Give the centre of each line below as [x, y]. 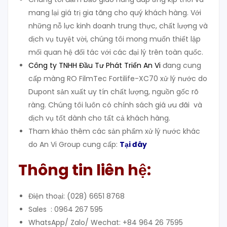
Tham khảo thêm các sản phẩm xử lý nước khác [114, 131]
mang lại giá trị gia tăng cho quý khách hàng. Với [115, 13]
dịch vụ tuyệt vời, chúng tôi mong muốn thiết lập [115, 39]
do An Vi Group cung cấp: [73, 145]
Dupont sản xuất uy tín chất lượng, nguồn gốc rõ [113, 92]
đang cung [181, 66]
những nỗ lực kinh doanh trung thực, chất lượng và [118, 26]
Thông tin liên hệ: [85, 171]
